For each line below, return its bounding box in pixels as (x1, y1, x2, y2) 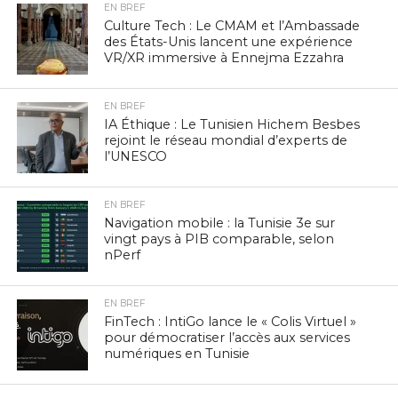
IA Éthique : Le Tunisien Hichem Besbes (104, 115, 361, 132)
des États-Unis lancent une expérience (104, 33, 354, 50)
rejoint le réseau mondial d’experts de (104, 131, 348, 148)
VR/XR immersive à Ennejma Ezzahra (104, 49, 345, 66)
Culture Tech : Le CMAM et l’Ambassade (104, 17, 361, 34)
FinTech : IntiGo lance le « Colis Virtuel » (104, 313, 357, 330)
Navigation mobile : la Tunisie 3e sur (104, 214, 336, 231)
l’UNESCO (104, 147, 168, 164)
